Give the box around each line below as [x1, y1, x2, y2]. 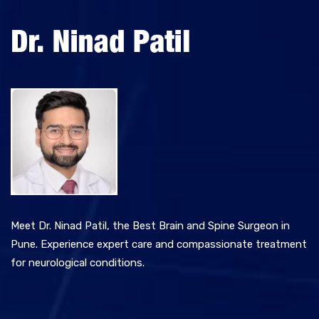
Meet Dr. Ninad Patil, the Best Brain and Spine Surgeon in [11, 219, 290, 233]
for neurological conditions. [11, 256, 145, 270]
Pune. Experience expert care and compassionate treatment [11, 238, 307, 251]
